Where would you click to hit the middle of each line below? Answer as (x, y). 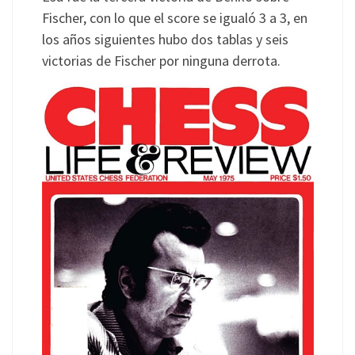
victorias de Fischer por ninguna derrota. (161, 61)
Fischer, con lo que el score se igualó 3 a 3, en (174, 18)
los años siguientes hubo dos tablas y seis (165, 40)
